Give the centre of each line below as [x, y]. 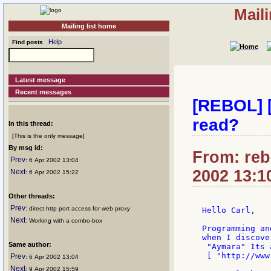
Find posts [26, 42]
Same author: [30, 244]
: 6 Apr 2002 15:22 [52, 172]
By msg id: [26, 148]
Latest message [41, 80]
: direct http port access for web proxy [78, 208]
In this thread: [31, 123]
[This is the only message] [47, 136]
